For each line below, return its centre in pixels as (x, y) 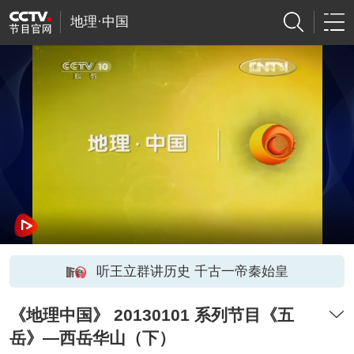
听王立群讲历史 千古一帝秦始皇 (192, 271)
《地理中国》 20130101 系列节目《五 (151, 315)
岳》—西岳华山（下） (92, 338)
